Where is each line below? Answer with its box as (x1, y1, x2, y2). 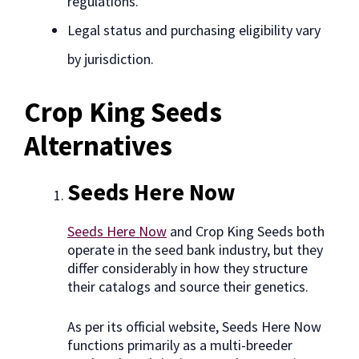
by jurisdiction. (67, 50, 154, 69)
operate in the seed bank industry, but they (67, 240, 323, 260)
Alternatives (24, 128, 172, 164)
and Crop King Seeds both (167, 222, 325, 241)
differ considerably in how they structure (67, 259, 308, 278)
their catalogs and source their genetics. (67, 277, 309, 296)
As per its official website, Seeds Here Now (67, 317, 321, 337)
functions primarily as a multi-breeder (67, 336, 292, 355)
